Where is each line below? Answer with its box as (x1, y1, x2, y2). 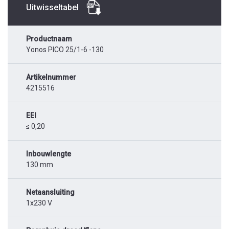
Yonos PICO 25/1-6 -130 (26, 45, 104, 54)
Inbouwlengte (26, 150, 71, 158)
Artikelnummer (26, 73, 76, 82)
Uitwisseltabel (26, 3, 79, 13)
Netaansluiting (26, 188, 75, 197)
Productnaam (26, 35, 72, 43)
